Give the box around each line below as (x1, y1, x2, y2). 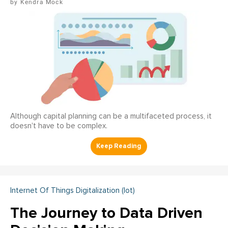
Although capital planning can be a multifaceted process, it (10, 112, 212, 121)
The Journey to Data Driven (10, 204, 203, 223)
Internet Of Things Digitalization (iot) (10, 187, 135, 195)
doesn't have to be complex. (10, 122, 107, 130)
